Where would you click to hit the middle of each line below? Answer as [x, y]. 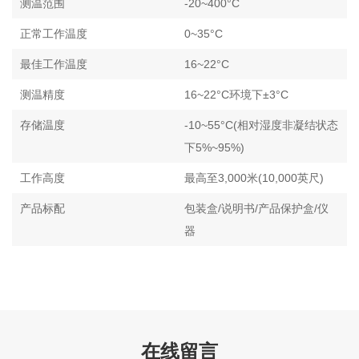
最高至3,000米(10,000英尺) [254, 177]
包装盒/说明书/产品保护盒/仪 [256, 208]
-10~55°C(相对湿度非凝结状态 [261, 125]
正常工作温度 [54, 33]
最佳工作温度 [54, 64]
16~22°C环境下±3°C [236, 94]
